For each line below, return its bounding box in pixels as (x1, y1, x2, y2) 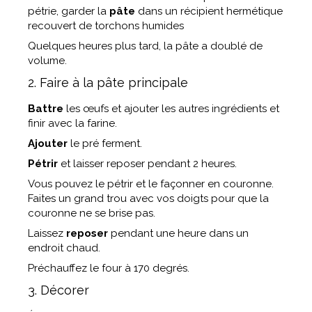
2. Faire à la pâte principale (28, 75, 188, 90)
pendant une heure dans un (111, 227, 249, 240)
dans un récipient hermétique (138, 5, 283, 17)
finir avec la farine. (28, 117, 117, 130)
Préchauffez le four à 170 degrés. (28, 262, 189, 274)
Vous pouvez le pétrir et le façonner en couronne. (28, 178, 274, 190)
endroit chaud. (28, 242, 100, 254)
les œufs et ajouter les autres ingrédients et (66, 102, 279, 115)
